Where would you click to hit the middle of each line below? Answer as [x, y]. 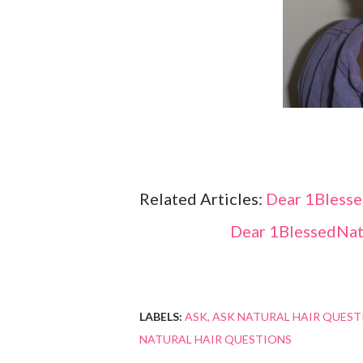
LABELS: [161, 316]
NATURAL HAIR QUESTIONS [216, 339]
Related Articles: [203, 199]
